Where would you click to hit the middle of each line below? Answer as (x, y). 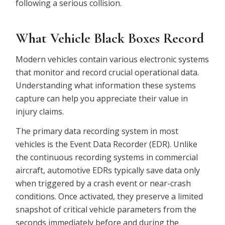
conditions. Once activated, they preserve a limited (109, 197)
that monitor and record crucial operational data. (107, 72)
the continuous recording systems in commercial (107, 157)
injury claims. (40, 111)
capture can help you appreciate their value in (102, 98)
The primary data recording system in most (97, 131)
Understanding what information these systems (106, 85)
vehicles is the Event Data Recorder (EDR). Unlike (107, 144)
